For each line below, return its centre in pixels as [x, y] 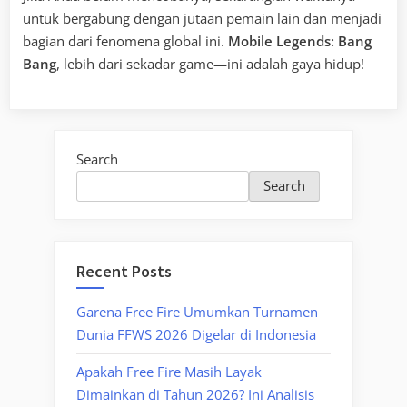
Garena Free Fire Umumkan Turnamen [197, 312]
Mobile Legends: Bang [300, 41]
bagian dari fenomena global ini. [125, 41]
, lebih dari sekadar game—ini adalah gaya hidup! [210, 64]
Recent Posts [124, 271]
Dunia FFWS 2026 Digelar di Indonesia [196, 335]
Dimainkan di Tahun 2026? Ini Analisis [195, 395]
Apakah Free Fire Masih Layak [169, 372]
